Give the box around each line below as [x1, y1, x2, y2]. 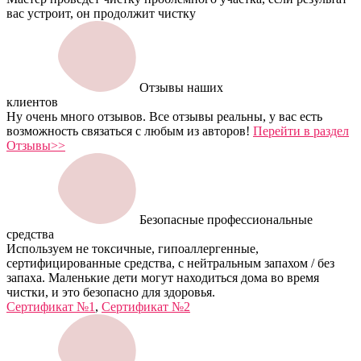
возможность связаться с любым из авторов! [6, 124, 253, 139]
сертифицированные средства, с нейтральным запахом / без [6, 256, 334, 271]
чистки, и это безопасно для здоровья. [6, 285, 215, 300]
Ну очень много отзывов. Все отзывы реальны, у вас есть [6, 110, 322, 124]
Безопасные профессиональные [139, 213, 313, 227]
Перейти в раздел [253, 124, 349, 139]
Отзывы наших [139, 81, 223, 95]
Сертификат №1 [6, 300, 95, 314]
